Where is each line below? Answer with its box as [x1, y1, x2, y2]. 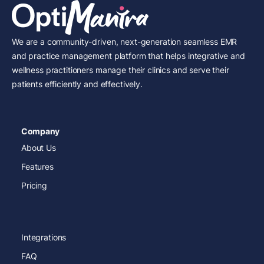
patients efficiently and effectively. [12, 79, 143, 90]
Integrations [21, 232, 67, 243]
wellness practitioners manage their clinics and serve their [12, 65, 229, 75]
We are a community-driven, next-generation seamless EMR [12, 37, 237, 47]
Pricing [21, 180, 48, 191]
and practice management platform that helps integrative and [12, 51, 245, 61]
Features [21, 161, 54, 172]
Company [21, 126, 60, 137]
